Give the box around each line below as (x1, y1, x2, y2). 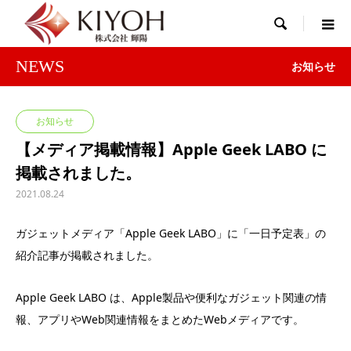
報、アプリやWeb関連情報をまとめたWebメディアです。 (16, 312, 304, 327)
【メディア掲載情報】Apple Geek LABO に (16, 139, 327, 160)
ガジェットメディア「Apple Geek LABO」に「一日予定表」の (16, 226, 326, 241)
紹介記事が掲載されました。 (16, 248, 158, 262)
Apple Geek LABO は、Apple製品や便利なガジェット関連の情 (16, 290, 327, 305)
